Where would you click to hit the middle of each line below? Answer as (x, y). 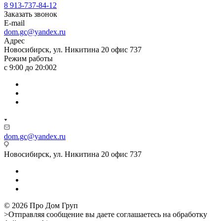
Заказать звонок (31, 14)
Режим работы (28, 58)
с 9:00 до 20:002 (30, 67)
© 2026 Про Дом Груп (41, 205)
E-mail (14, 23)
